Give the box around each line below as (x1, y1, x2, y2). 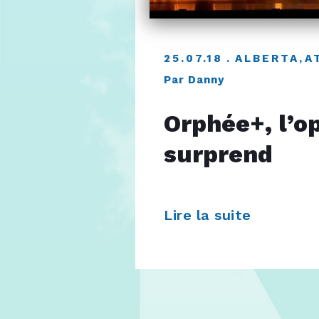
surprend (164, 140, 273, 169)
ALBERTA (235, 52, 299, 66)
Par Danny (164, 73, 225, 87)
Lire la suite (164, 206, 256, 224)
